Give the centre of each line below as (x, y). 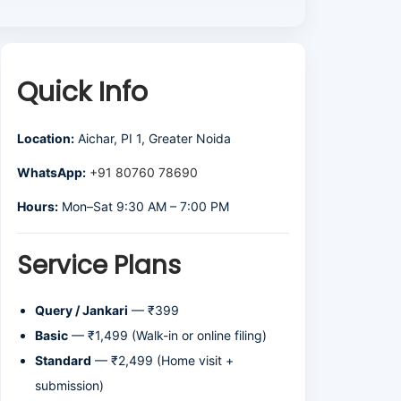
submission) (69, 385)
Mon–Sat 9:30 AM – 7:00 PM (144, 206)
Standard (63, 360)
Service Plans (99, 265)
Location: (46, 138)
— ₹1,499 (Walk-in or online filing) (167, 335)
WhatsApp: (51, 172)
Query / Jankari (81, 310)
